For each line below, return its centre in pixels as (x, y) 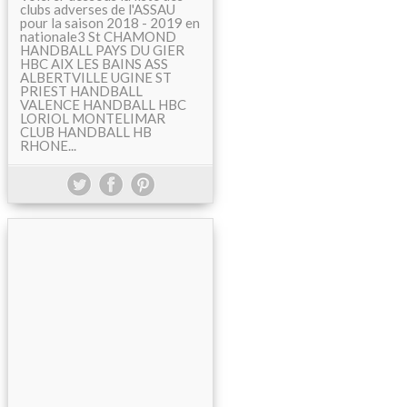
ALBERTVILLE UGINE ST (96, 77)
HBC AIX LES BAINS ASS (94, 64)
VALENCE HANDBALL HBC (103, 104)
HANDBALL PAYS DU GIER (102, 50)
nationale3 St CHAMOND (98, 36)
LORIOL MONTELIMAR (93, 118)
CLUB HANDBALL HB (86, 132)
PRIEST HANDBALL (81, 91)
